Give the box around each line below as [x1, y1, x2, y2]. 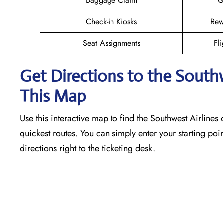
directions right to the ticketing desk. [20, 141, 158, 155]
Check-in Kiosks [86, 15, 137, 27]
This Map [20, 85, 90, 106]
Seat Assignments [82, 37, 140, 49]
